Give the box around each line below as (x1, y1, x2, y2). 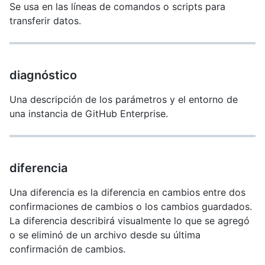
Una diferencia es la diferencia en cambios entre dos (9, 186, 245, 198)
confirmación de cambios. (9, 243, 125, 255)
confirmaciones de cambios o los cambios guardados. (9, 201, 252, 212)
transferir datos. (9, 15, 81, 27)
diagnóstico (9, 68, 77, 82)
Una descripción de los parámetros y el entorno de (9, 93, 238, 105)
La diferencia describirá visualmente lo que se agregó (9, 215, 250, 227)
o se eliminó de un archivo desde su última (9, 229, 201, 241)
